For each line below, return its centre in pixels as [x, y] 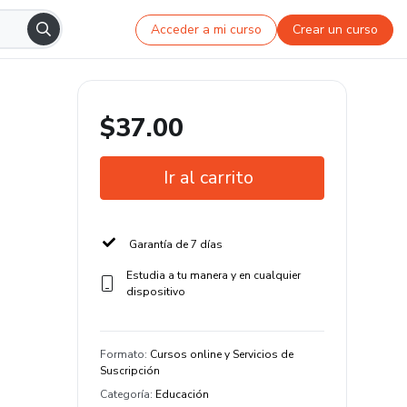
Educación [182, 394]
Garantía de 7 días [176, 244]
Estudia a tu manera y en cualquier [213, 275]
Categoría [125, 394]
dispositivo [155, 292]
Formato [122, 354]
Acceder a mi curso [207, 29]
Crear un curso [336, 29]
